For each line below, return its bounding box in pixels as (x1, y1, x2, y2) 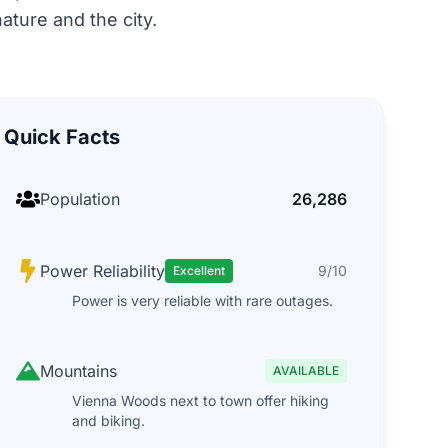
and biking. (71, 412, 145, 429)
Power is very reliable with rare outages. (71, 292, 333, 309)
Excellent (172, 263, 225, 278)
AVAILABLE (272, 363, 339, 378)
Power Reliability (39, 261, 165, 281)
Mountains (39, 361, 117, 381)
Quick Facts (3, 125, 120, 149)
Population (39, 189, 120, 209)
